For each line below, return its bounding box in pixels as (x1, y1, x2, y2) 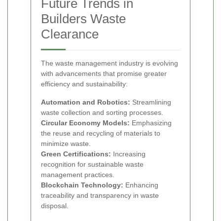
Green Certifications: (41, 149, 111, 158)
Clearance (41, 26, 99, 41)
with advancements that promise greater (41, 69, 167, 77)
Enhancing (123, 181, 158, 189)
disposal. (41, 201, 69, 210)
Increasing (111, 149, 146, 158)
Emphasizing (130, 118, 172, 127)
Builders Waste (41, 11, 126, 26)
